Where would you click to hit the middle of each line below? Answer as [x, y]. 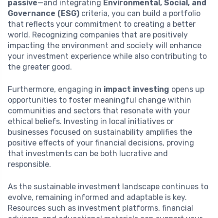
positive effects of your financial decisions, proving [101, 143]
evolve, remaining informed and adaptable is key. [97, 197]
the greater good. [40, 67]
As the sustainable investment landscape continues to [108, 186]
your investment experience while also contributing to [107, 56]
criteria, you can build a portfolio [140, 13]
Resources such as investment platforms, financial [100, 208]
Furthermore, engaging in [56, 89]
